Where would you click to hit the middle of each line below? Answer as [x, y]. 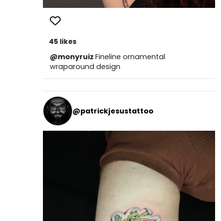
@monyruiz [72, 57]
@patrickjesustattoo [113, 111]
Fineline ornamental [130, 57]
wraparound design [85, 67]
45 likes [62, 42]
